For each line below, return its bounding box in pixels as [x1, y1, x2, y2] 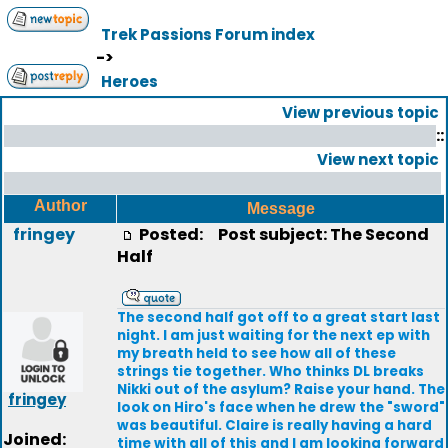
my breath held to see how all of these [117, 344, 396, 363]
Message [246, 200, 315, 217]
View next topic [317, 149, 439, 170]
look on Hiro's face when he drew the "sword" [117, 398, 445, 417]
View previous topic [282, 102, 439, 123]
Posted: [139, 223, 206, 246]
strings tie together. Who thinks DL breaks [117, 362, 424, 381]
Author [33, 197, 87, 214]
